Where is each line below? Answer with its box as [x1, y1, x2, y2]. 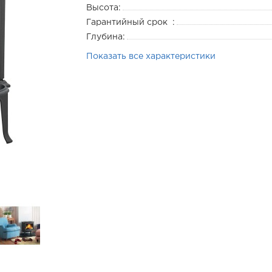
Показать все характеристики [86, 53, 216, 60]
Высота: [86, 4, 121, 12]
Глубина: [86, 33, 125, 41]
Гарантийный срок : [86, 19, 175, 26]
